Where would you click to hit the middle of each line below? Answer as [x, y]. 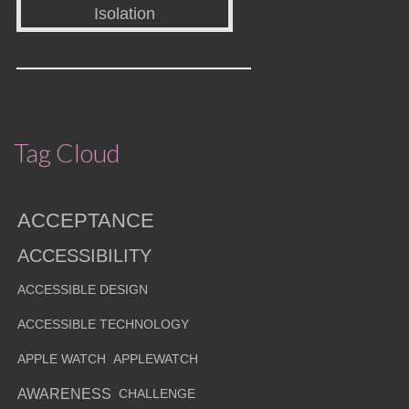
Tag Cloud [67, 153]
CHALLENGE [157, 394]
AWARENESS [64, 394]
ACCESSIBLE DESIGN [82, 290]
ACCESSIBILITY [84, 256]
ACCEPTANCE [85, 221]
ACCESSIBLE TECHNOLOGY [103, 325]
